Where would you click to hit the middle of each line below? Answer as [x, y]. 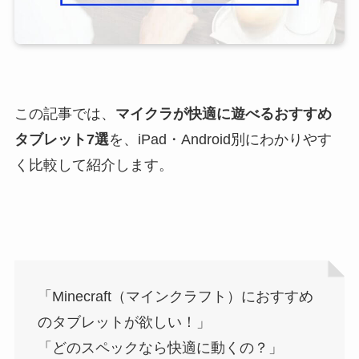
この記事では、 [65, 114]
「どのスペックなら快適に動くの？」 [160, 347]
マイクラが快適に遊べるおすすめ [223, 114]
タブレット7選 [61, 140]
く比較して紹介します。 [93, 165]
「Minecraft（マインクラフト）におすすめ [175, 296]
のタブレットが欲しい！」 [124, 322]
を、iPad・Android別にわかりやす [220, 140]
